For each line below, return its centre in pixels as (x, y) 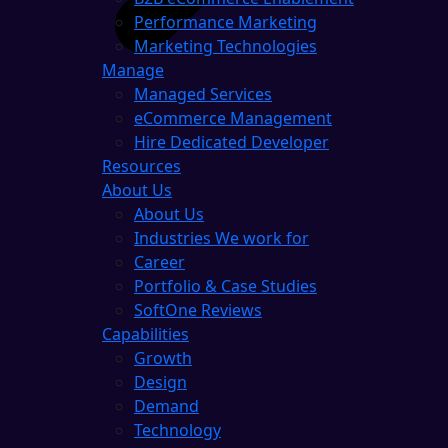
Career (159, 261)
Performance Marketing (225, 21)
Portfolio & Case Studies (225, 285)
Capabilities (145, 333)
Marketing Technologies (225, 45)
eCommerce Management (233, 117)
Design (160, 381)
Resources (141, 165)
